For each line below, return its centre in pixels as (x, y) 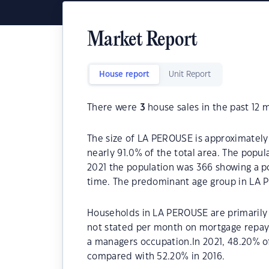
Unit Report (190, 74)
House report (124, 74)
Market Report (142, 41)
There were (113, 108)
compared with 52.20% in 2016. (156, 257)
